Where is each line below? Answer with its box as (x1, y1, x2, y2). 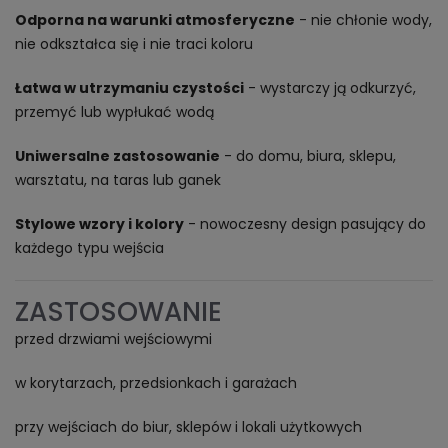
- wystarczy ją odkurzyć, (244, 78, 416, 98)
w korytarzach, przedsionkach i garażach (15, 373, 297, 393)
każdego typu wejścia (15, 238, 164, 258)
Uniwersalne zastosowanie (15, 146, 220, 166)
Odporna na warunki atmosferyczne (15, 10, 295, 30)
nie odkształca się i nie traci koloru (15, 34, 253, 54)
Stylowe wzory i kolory (15, 214, 184, 234)
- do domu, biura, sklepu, (220, 146, 396, 166)
